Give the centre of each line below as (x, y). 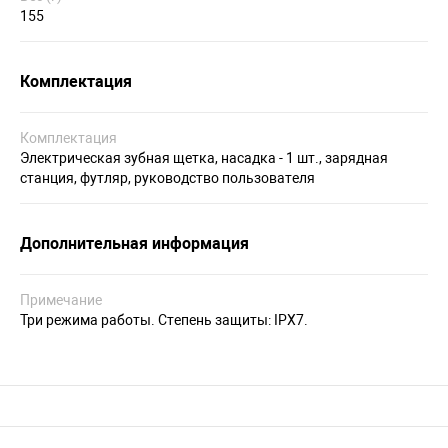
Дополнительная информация (134, 243)
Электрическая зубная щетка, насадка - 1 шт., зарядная (204, 157)
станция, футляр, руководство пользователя (167, 177)
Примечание (61, 299)
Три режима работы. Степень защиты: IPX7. (164, 319)
